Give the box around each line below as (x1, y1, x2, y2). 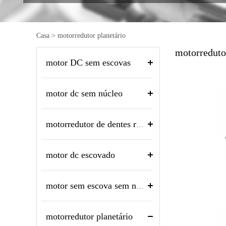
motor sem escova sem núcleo (136, 182, 143, 190)
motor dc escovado (46, 149, 115, 160)
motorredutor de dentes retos (136, 121, 143, 129)
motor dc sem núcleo (46, 88, 123, 98)
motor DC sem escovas (46, 57, 131, 68)
